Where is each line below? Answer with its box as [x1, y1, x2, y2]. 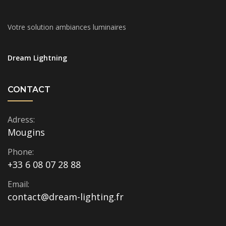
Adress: [8, 114, 35, 125]
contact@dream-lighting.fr [8, 190, 124, 203]
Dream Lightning [8, 52, 67, 63]
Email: [8, 178, 29, 190]
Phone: [8, 146, 34, 157]
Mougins [8, 126, 45, 138]
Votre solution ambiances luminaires [8, 22, 126, 32]
